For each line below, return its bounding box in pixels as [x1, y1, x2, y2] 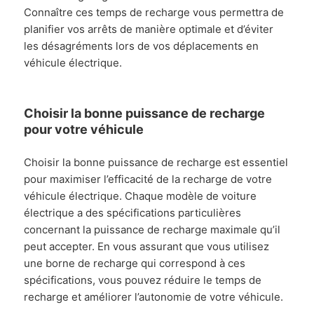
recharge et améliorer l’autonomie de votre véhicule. [24, 289, 284, 303]
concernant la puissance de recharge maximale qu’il [24, 222, 281, 236]
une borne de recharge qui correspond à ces [24, 256, 246, 270]
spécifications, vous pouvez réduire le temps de [24, 273, 262, 287]
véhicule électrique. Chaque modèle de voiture [24, 189, 257, 203]
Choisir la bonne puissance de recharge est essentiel [24, 155, 289, 169]
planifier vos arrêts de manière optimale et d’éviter [24, 22, 274, 36]
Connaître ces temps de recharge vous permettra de [24, 5, 285, 19]
